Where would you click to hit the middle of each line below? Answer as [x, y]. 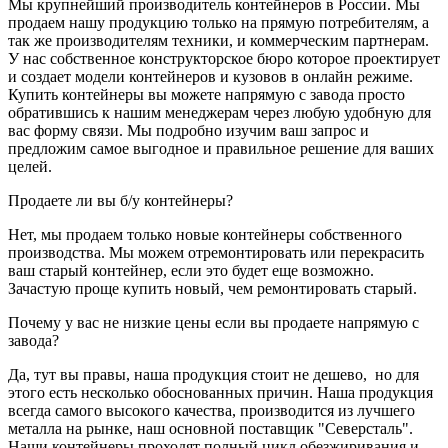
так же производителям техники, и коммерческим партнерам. [218, 41]
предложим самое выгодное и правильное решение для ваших [221, 149]
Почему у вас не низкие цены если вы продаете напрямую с [213, 323]
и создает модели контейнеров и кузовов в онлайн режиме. [210, 77]
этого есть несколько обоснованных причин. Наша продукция [220, 393]
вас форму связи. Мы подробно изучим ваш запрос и [188, 131]
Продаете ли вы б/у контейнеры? [120, 201]
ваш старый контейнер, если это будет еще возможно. [191, 271]
